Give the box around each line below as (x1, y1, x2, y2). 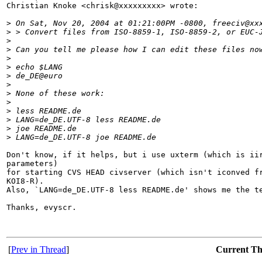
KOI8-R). (6, 177, 44, 186)
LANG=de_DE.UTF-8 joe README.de (11, 133, 161, 142)
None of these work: (11, 89, 105, 98)
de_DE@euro (11, 71, 63, 81)
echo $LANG (11, 63, 63, 72)
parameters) (6, 159, 58, 168)
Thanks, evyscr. (6, 203, 77, 212)
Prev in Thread (11, 244, 66, 255)
